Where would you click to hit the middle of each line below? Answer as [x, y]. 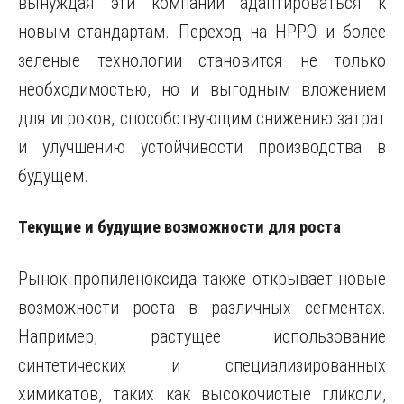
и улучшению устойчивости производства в [202, 147]
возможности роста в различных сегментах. [202, 308]
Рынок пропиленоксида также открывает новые [202, 279]
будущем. [53, 176]
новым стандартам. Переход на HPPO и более [202, 32]
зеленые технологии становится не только [202, 60]
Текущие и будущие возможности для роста [179, 227]
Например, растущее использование [202, 336]
